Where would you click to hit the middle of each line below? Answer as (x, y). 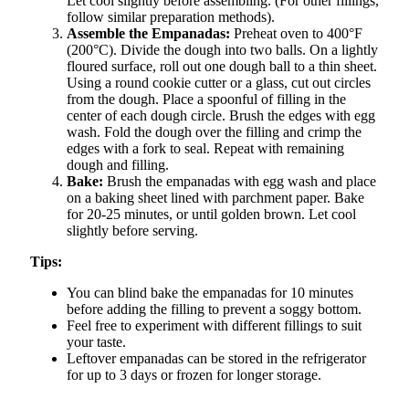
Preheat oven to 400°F (296, 34)
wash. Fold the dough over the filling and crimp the (214, 132)
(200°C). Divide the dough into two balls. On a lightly (222, 50)
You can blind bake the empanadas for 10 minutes (210, 293)
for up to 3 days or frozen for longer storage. (194, 375)
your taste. (96, 342)
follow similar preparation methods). (171, 17)
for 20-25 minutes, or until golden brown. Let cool (211, 215)
